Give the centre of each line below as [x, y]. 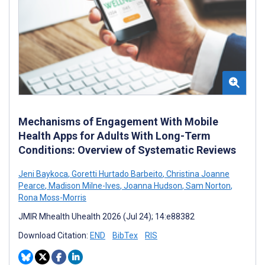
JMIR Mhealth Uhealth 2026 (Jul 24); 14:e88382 [106, 216]
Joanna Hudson [152, 185]
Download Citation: [54, 235]
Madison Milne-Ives [83, 185]
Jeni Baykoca [43, 174]
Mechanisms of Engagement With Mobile [118, 121]
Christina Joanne [197, 174]
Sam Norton [207, 185]
